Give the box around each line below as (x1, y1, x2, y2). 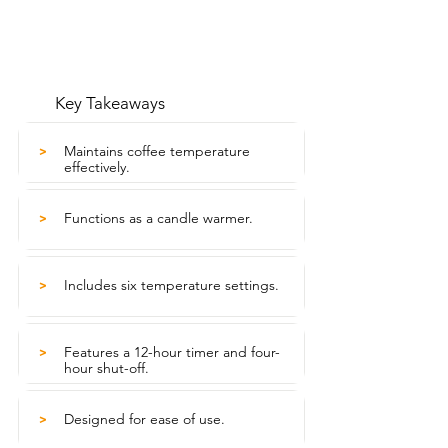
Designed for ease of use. (64, 410, 225, 428)
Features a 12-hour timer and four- (64, 343, 280, 361)
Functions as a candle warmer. (64, 209, 253, 227)
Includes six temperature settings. (64, 276, 279, 294)
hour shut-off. (64, 359, 149, 377)
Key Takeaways (55, 93, 165, 113)
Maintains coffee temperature (64, 142, 250, 160)
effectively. (64, 158, 130, 176)
